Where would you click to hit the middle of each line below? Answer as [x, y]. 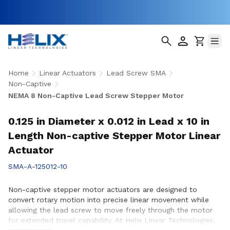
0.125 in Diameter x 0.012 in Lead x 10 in [109, 121]
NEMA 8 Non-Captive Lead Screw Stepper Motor [96, 95]
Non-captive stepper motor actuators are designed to [103, 189]
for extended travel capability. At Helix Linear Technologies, [112, 220]
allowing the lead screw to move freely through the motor [110, 210]
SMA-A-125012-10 [38, 166]
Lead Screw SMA [136, 73]
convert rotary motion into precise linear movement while [109, 200]
